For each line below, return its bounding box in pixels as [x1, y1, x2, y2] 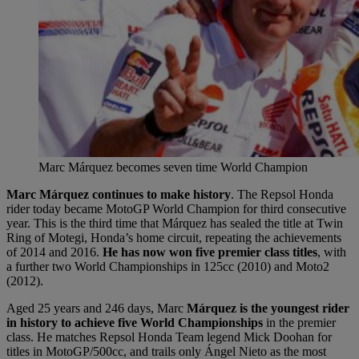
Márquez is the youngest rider [184, 301, 349, 315]
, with [317, 244, 346, 259]
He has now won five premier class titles [103, 244, 317, 259]
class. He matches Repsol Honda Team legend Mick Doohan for [6, 329, 332, 344]
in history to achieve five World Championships [6, 315, 263, 329]
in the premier [263, 315, 336, 329]
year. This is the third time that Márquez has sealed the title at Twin [6, 216, 343, 230]
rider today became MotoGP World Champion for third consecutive [6, 201, 346, 216]
